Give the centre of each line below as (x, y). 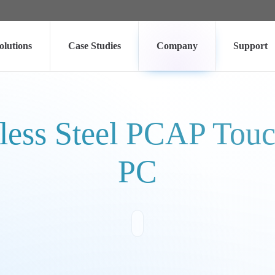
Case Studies (94, 46)
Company (177, 46)
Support (251, 46)
